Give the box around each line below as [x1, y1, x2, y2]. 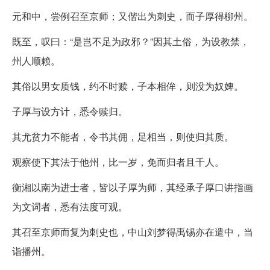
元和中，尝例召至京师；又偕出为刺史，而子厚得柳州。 [12, 8, 253, 23]
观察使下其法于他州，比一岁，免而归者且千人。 [12, 154, 224, 169]
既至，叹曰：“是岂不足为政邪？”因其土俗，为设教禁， [12, 34, 250, 48]
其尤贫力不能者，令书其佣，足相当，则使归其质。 [12, 129, 234, 143]
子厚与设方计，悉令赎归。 [12, 104, 128, 118]
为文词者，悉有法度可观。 [12, 199, 128, 213]
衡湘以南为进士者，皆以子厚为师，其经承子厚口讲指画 [12, 180, 253, 194]
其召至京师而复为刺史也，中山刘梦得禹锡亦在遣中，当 [12, 224, 253, 239]
